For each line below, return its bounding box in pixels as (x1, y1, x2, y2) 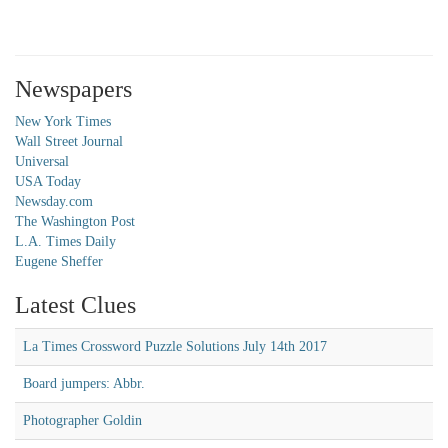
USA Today (15, 174, 81, 189)
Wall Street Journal (15, 134, 123, 149)
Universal (15, 154, 69, 169)
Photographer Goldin (23, 413, 142, 428)
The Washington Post (15, 214, 135, 229)
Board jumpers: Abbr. (23, 376, 145, 391)
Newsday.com (15, 194, 93, 209)
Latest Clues (15, 292, 136, 318)
